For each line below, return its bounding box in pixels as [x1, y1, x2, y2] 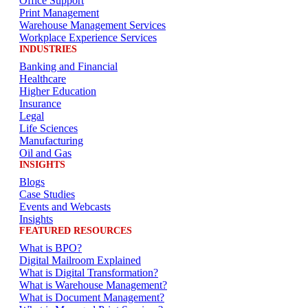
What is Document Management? [19, 291, 164, 304]
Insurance [19, 98, 61, 110]
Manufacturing [19, 135, 83, 147]
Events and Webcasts [19, 201, 111, 213]
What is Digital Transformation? [19, 267, 158, 279]
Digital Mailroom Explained [19, 254, 141, 267]
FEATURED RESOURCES [19, 225, 132, 236]
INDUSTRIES [19, 44, 77, 55]
